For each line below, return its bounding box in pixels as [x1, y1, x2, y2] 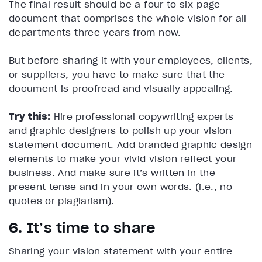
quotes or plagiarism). [9, 194, 115, 206]
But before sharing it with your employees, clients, [9, 54, 253, 66]
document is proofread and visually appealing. [9, 82, 233, 94]
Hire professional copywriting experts [53, 110, 234, 122]
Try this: [9, 110, 54, 122]
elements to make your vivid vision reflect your [9, 152, 237, 164]
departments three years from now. [9, 26, 184, 38]
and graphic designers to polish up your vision [9, 124, 232, 136]
